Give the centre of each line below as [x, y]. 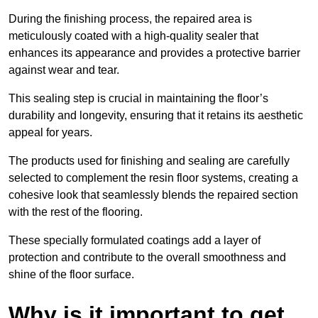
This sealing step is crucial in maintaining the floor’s [138, 99]
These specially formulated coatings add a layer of [135, 241]
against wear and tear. [65, 70]
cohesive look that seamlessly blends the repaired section [153, 195]
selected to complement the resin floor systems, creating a [153, 178]
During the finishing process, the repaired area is [130, 19]
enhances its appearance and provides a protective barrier [154, 53]
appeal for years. [50, 133]
